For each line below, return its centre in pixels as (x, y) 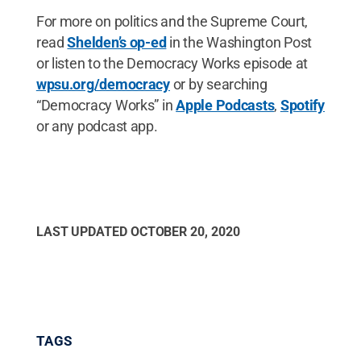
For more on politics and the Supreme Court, (172, 21)
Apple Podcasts (225, 105)
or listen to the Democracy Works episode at (172, 63)
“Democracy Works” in (106, 105)
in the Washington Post (239, 42)
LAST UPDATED (83, 231)
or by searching (218, 84)
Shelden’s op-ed (117, 42)
